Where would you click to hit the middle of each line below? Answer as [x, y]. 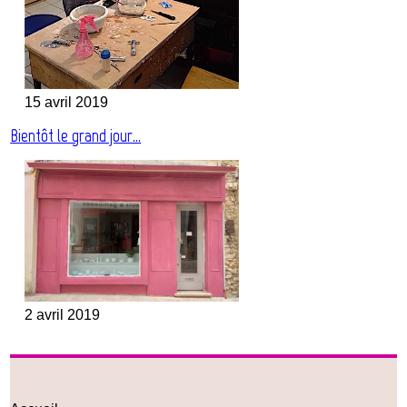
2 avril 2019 [63, 315]
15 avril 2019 [67, 103]
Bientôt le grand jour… [76, 136]
